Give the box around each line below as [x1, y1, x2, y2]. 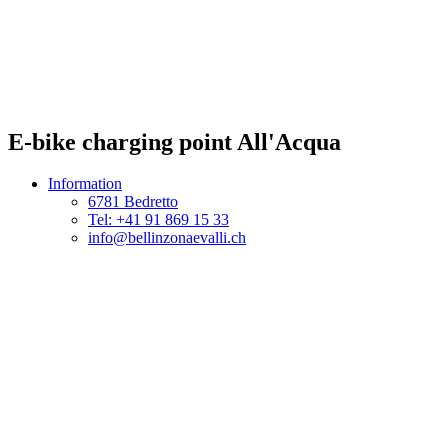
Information [48, 175, 122, 193]
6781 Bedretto [88, 193, 178, 211]
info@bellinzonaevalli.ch [88, 229, 246, 247]
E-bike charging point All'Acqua [8, 128, 341, 155]
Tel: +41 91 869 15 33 [88, 211, 229, 229]
